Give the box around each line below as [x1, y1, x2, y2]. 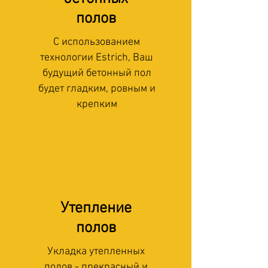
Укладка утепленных [47, 245, 145, 258]
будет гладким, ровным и [38, 83, 156, 95]
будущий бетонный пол [42, 67, 151, 80]
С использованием [53, 36, 140, 48]
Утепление [60, 199, 132, 218]
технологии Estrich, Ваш [40, 51, 153, 64]
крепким [76, 98, 117, 111]
